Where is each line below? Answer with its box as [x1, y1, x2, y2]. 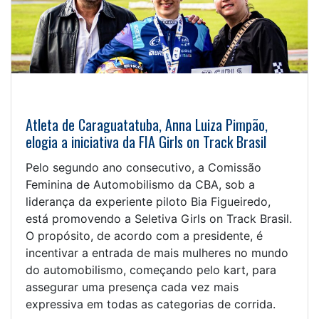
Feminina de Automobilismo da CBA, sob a [26, 177, 255, 192]
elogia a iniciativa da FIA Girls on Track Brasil [26, 131, 266, 153]
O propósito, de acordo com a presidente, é [26, 229, 263, 244]
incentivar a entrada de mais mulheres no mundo [26, 246, 288, 261]
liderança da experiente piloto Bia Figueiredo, [26, 194, 271, 209]
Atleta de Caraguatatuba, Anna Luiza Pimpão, [26, 114, 268, 136]
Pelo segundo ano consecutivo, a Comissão [26, 160, 261, 175]
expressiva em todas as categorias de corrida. [26, 297, 276, 312]
